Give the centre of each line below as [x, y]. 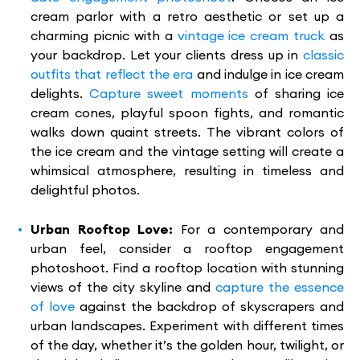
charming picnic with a [104, 35]
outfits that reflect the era [112, 74]
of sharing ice [296, 93]
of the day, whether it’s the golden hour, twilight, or [187, 345]
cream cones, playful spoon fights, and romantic [187, 112]
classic [323, 55]
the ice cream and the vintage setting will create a [187, 151]
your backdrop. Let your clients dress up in [167, 55]
